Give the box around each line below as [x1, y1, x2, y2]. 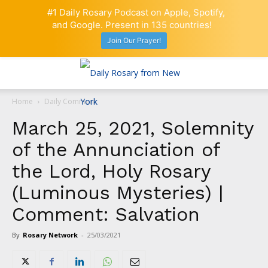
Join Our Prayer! [107, 36, 161, 45]
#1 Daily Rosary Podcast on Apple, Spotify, [47, 7, 226, 18]
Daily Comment [44, 96, 96, 106]
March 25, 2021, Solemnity [12, 116, 254, 139]
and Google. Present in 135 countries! [51, 19, 212, 31]
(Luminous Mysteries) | [12, 181, 223, 204]
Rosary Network [23, 230, 78, 239]
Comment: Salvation [12, 202, 200, 226]
